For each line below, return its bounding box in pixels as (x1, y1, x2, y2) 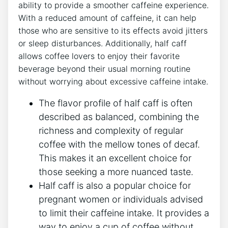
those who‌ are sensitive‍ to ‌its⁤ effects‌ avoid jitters (18, 25, 208, 36)
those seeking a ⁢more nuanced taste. (39, 166, 193, 178)
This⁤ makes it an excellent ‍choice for (39, 153, 191, 164)
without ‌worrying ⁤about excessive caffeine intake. (18, 76, 208, 87)
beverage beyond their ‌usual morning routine (18, 64, 190, 74)
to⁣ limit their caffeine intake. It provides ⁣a (39, 208, 209, 219)
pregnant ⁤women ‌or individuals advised (39, 194, 203, 205)
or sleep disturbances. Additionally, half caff (18, 38, 187, 49)
